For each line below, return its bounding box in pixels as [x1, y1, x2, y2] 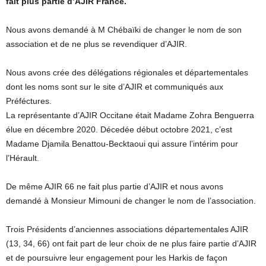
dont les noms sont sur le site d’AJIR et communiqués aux [6, 82, 223, 91]
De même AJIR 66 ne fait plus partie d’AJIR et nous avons [6, 182, 223, 191]
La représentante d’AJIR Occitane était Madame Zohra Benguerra [6, 110, 254, 120]
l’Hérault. [6, 153, 39, 163]
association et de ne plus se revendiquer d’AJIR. [6, 39, 187, 49]
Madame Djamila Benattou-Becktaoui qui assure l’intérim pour [6, 139, 238, 148]
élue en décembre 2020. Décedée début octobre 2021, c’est [6, 125, 232, 134]
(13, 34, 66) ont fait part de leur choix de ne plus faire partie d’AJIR [6, 239, 256, 248]
